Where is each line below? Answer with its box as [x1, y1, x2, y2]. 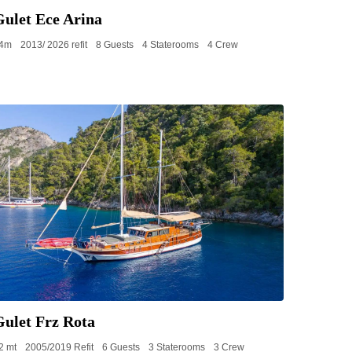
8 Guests [96, 39, 134, 50]
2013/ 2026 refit [20, 39, 87, 50]
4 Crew [207, 39, 238, 50]
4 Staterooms [142, 39, 199, 50]
